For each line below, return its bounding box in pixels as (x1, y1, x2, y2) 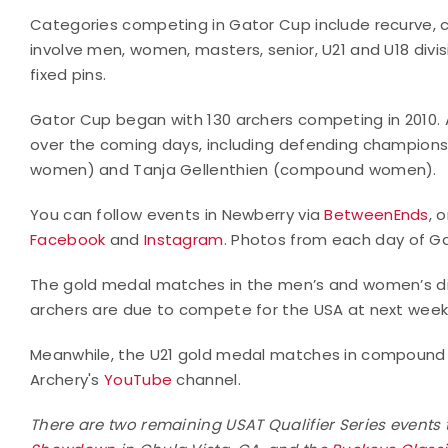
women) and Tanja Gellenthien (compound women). (30, 158, 437, 180)
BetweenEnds (324, 203, 429, 225)
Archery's (30, 368, 104, 390)
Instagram (143, 228, 224, 250)
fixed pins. (30, 63, 107, 85)
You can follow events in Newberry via (30, 203, 325, 225)
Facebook (30, 228, 106, 250)
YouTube (104, 368, 173, 390)
